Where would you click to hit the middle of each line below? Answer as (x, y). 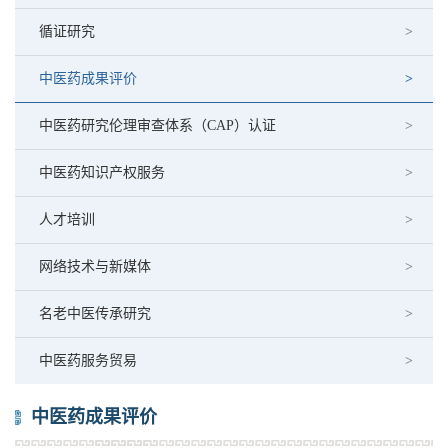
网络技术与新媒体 (95, 266)
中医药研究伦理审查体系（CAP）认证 (157, 125)
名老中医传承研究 (95, 313)
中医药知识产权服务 (102, 172)
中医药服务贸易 (88, 360)
